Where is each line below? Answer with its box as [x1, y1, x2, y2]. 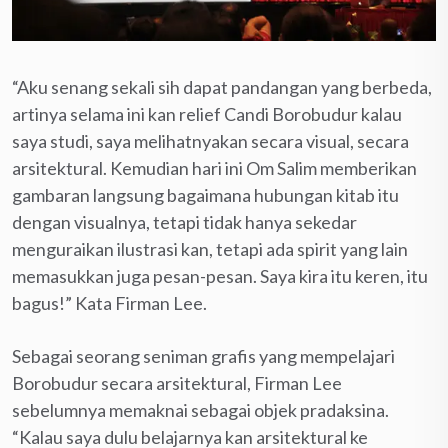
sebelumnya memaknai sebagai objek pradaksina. [12, 398, 389, 421]
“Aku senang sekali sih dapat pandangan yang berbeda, [12, 75, 432, 98]
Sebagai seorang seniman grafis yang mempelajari [12, 344, 395, 367]
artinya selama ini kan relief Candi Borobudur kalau [12, 102, 402, 125]
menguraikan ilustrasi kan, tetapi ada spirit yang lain [12, 237, 408, 260]
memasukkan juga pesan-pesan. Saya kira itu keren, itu [12, 264, 428, 287]
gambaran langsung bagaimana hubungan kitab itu [12, 183, 399, 206]
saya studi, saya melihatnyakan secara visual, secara [12, 129, 409, 152]
